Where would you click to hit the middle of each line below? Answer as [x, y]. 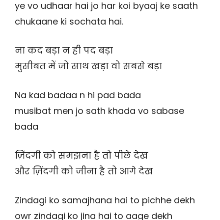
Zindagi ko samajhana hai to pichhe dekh [105, 200]
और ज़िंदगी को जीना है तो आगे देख [84, 171]
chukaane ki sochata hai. [69, 22]
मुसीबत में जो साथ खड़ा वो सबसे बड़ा [88, 66]
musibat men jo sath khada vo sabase [99, 111]
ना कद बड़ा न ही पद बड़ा [64, 51]
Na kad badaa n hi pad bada [78, 95]
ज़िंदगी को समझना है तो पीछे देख [82, 156]
